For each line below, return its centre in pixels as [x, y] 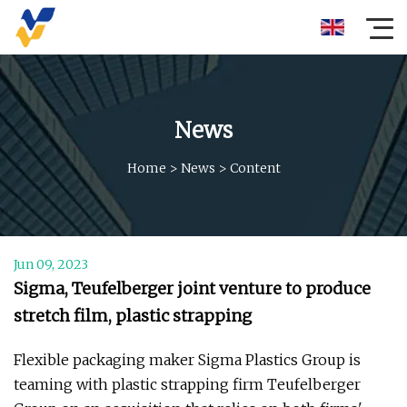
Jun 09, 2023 [51, 264]
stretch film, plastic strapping [133, 316]
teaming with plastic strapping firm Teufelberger [187, 384]
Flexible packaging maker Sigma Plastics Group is [187, 360]
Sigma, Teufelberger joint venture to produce [192, 288]
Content [255, 168]
